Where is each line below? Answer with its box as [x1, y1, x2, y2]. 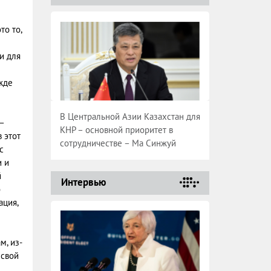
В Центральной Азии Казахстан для [59, 111, 200, 122]
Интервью [60, 175, 106, 189]
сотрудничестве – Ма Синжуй [59, 137, 176, 149]
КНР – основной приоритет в [59, 124, 173, 135]
